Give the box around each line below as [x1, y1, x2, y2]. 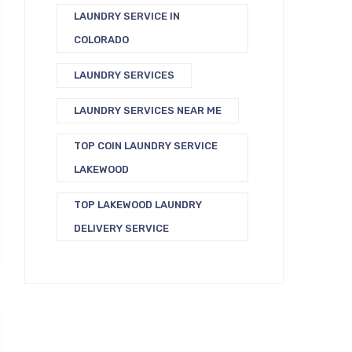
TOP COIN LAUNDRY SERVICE [74, 139, 218, 152]
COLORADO [74, 33, 129, 46]
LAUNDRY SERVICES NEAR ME [74, 104, 222, 116]
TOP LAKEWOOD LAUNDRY [74, 198, 202, 211]
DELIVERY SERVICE [74, 222, 169, 234]
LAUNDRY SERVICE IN [74, 9, 180, 22]
